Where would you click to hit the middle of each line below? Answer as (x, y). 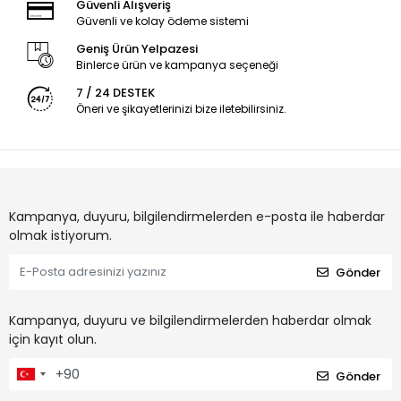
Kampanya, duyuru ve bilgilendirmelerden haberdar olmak (190, 321)
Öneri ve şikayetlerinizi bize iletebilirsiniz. (181, 109)
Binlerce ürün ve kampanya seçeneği (177, 65)
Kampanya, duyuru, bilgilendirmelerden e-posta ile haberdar (197, 217)
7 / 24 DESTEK (115, 93)
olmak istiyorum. (60, 236)
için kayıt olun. (53, 340)
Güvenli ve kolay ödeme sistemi (162, 21)
